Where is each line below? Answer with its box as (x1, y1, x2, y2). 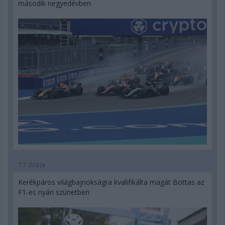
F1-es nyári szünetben (18, 187, 89, 197)
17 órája (18, 159, 45, 169)
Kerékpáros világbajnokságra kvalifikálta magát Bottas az (18, 177, 204, 187)
